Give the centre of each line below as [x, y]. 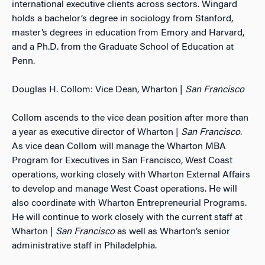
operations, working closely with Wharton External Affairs [131, 175]
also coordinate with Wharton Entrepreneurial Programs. [129, 203]
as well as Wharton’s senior [172, 232]
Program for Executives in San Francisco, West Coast [122, 161]
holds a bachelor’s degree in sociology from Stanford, [122, 19]
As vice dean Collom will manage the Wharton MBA [119, 147]
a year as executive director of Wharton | [96, 132]
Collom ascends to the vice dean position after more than [130, 118]
